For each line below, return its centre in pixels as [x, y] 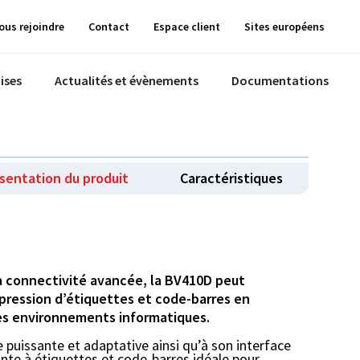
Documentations [280, 81]
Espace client [187, 27]
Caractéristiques [231, 178]
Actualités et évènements [127, 81]
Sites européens [284, 27]
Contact [109, 27]
